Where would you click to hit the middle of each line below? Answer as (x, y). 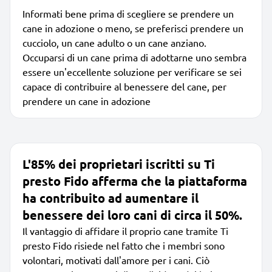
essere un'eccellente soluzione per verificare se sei (132, 71)
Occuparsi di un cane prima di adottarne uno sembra (134, 57)
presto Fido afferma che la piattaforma (135, 181)
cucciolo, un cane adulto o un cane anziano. (114, 42)
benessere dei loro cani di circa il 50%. (132, 215)
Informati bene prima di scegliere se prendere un (128, 13)
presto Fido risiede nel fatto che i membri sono (124, 245)
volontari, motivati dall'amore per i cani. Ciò (116, 260)
